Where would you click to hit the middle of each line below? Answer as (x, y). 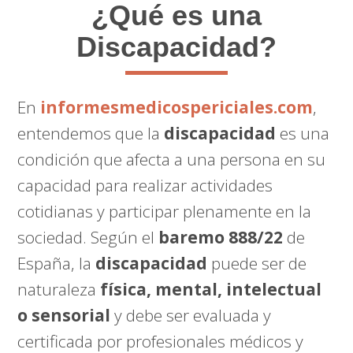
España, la (57, 263)
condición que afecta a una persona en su (172, 159)
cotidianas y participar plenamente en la (165, 211)
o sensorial (64, 315)
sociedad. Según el (88, 237)
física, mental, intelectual (211, 289)
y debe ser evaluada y (191, 315)
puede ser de (257, 263)
